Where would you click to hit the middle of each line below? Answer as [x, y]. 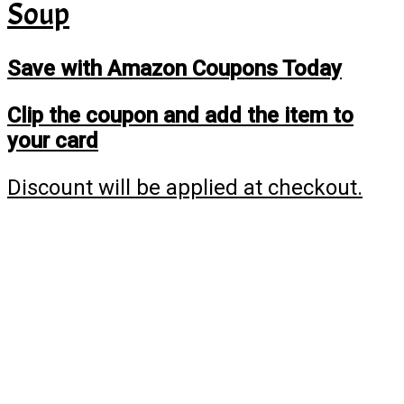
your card [53, 141]
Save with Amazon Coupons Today [174, 69]
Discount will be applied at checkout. [185, 188]
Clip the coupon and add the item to [180, 116]
